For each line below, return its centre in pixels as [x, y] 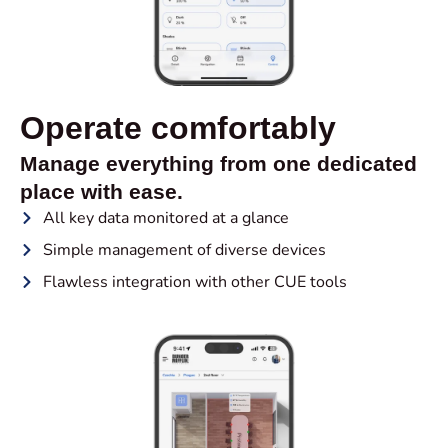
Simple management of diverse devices [184, 249]
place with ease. [101, 191]
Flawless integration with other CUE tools [194, 281]
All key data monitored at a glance [165, 217]
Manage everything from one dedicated [218, 163]
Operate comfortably [178, 127]
